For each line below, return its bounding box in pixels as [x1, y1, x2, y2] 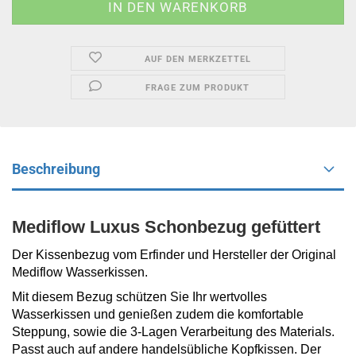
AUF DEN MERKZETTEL [144, 54, 251, 64]
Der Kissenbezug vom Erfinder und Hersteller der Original [12, 248, 336, 261]
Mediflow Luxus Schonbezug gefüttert [12, 217, 320, 237]
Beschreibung [12, 161, 100, 177]
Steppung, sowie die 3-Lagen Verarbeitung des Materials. [12, 325, 335, 339]
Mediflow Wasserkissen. [12, 265, 148, 279]
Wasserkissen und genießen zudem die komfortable [12, 308, 304, 321]
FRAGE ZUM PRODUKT [145, 83, 250, 93]
